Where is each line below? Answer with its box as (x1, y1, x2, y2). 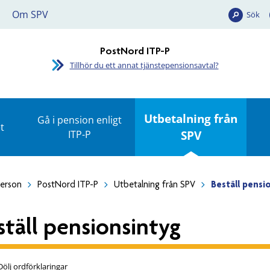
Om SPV (12, 8, 48, 21)
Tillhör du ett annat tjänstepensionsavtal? (69, 60, 219, 71)
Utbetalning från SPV (114, 179, 196, 190)
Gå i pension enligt (37, 113, 122, 127)
